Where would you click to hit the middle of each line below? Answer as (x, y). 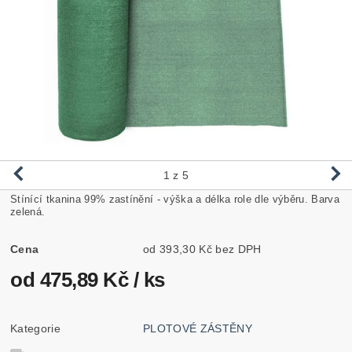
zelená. (28, 211)
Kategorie (35, 328)
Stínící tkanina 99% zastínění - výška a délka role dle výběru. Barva (175, 199)
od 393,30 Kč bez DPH (238, 249)
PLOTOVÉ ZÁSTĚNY (198, 328)
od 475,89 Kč (72, 279)
